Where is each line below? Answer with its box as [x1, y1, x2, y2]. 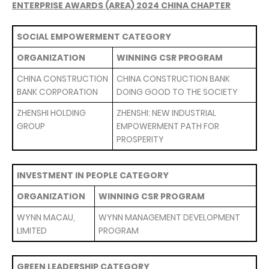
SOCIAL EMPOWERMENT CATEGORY [17, 31, 171, 43]
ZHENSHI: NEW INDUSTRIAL [116, 107, 216, 119]
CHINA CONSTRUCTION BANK [116, 73, 230, 85]
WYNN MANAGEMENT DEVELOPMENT [98, 211, 240, 223]
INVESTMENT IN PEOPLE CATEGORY [17, 169, 169, 181]
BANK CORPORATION [17, 86, 98, 98]
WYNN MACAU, [17, 211, 75, 223]
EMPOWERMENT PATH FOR [116, 120, 219, 132]
